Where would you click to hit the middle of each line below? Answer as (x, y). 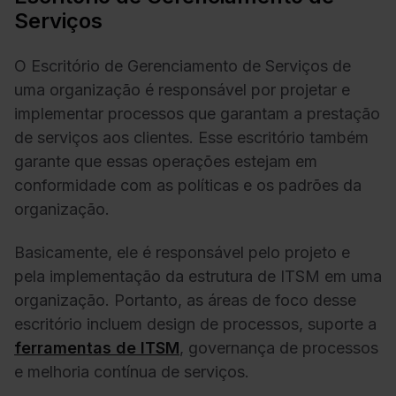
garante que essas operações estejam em (166, 161)
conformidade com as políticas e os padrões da (188, 185)
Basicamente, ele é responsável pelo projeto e (182, 253)
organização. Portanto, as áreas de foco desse (185, 301)
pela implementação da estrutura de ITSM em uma (198, 277)
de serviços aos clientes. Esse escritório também (191, 137)
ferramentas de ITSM (97, 348)
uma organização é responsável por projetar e (182, 89)
